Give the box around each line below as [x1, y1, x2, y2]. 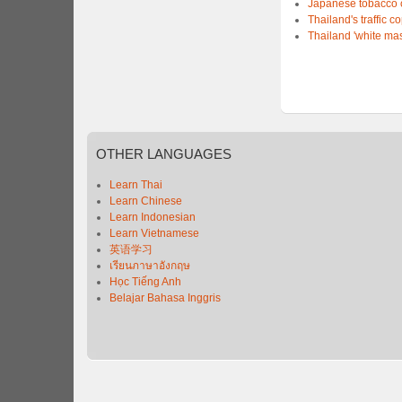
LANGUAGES [144, 146, 232, 162]
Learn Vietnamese [109, 227, 199, 240]
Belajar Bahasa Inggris [109, 292, 221, 304]
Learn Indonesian [109, 211, 196, 223]
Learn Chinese [109, 195, 182, 207]
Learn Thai [109, 179, 162, 191]
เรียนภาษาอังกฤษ [109, 259, 190, 272]
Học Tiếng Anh [109, 275, 181, 288]
